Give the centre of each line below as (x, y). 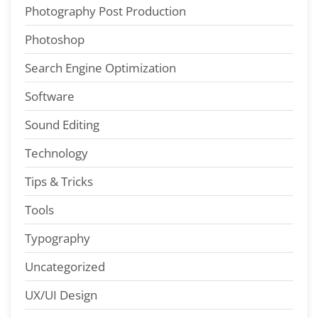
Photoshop (55, 40)
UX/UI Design (61, 295)
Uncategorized (65, 267)
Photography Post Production (105, 11)
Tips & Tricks (59, 182)
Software (50, 97)
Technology (56, 153)
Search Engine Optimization (100, 68)
